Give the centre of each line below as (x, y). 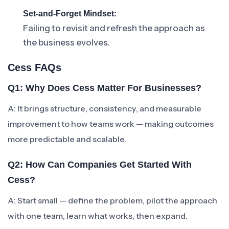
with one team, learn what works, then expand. (98, 216)
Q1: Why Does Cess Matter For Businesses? (105, 88)
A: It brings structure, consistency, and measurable (105, 108)
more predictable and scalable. (67, 139)
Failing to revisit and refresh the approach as (114, 28)
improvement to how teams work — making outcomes (111, 124)
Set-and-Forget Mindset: (70, 14)
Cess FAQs (35, 67)
